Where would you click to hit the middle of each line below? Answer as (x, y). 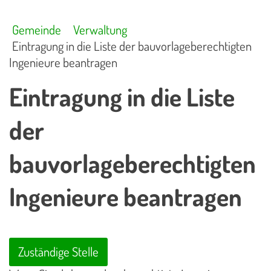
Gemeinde (37, 30)
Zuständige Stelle (58, 252)
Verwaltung (100, 30)
